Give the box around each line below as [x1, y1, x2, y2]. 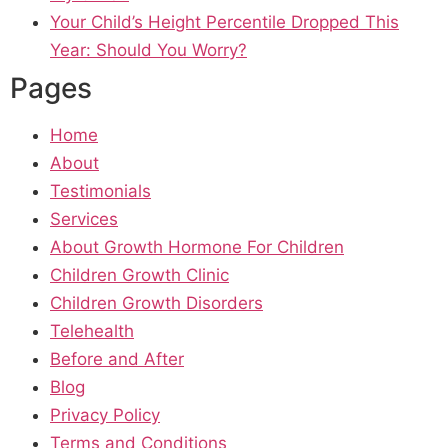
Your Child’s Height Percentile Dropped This [50, 11, 399, 32]
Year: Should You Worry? [50, 39, 247, 60]
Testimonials [50, 180, 151, 201]
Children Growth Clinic [50, 264, 229, 285]
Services [50, 208, 118, 229]
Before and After [50, 348, 184, 369]
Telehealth [50, 320, 134, 341]
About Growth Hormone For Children [50, 236, 344, 257]
